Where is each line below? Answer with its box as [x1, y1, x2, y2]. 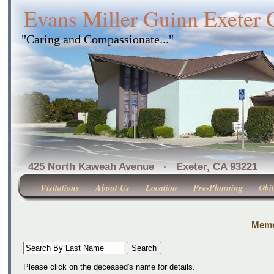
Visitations [40, 181, 80, 194]
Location [146, 181, 177, 194]
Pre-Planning [193, 181, 243, 194]
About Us [95, 181, 130, 194]
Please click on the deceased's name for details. [23, 262, 195, 272]
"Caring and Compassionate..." [9, 32, 186, 46]
